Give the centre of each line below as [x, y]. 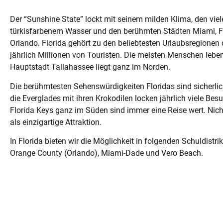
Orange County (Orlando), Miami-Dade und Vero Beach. [107, 153]
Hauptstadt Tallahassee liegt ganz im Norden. [90, 67]
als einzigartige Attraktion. [56, 122]
